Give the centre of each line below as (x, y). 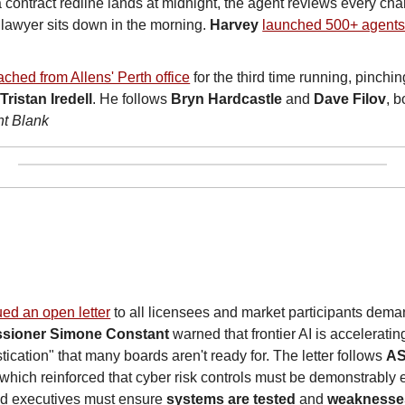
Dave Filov (350, 99)
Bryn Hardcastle (227, 99)
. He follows (132, 99)
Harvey (235, 25)
